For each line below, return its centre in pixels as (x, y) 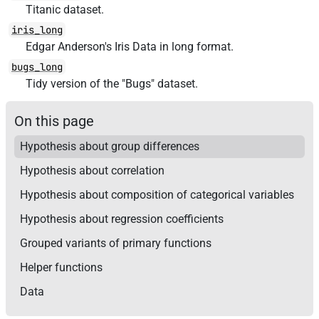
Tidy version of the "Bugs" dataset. (112, 84)
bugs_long (37, 67)
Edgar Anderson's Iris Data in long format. (130, 47)
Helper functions (61, 267)
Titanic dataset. (65, 10)
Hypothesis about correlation (92, 171)
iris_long (37, 30)
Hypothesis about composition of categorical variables (157, 195)
